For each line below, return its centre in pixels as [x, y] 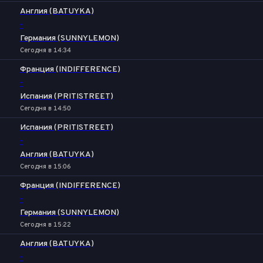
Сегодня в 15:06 [45, 167]
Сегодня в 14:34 [45, 50]
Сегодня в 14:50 [45, 109]
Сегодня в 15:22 [45, 225]
